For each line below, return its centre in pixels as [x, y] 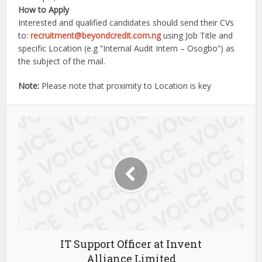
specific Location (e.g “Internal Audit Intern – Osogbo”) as [127, 48]
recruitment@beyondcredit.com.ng [96, 35]
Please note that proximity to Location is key [127, 86]
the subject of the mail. [62, 61]
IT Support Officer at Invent [131, 244]
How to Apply [44, 10]
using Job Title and [197, 35]
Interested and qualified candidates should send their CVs [126, 23]
